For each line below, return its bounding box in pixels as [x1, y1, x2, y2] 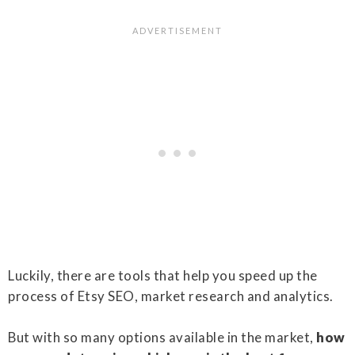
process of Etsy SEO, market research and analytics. [8, 287, 334, 304]
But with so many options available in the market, [8, 328, 316, 345]
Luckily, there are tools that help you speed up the [8, 266, 318, 284]
